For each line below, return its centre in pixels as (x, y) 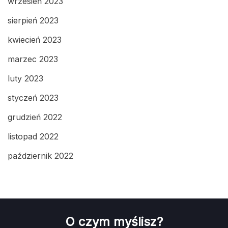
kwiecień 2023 (35, 39)
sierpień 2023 (33, 20)
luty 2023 (25, 78)
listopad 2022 (33, 136)
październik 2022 (40, 155)
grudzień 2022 (35, 117)
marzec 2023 (33, 59)
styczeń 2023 (33, 97)
